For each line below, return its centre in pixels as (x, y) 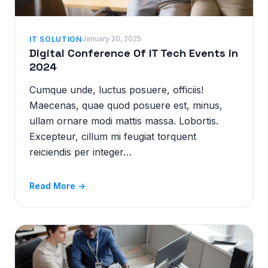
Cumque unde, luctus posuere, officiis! (116, 90)
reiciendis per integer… (80, 152)
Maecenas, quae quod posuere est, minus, (126, 105)
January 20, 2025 (111, 38)
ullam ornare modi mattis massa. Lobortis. (124, 121)
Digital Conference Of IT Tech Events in (134, 53)
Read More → (57, 186)
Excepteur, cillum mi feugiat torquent (113, 136)
